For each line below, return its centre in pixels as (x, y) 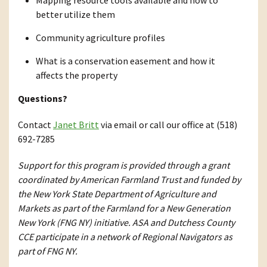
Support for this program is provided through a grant (124, 165)
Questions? (43, 99)
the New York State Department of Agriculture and (117, 194)
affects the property (77, 75)
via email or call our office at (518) (168, 125)
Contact (35, 125)
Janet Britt (76, 125)
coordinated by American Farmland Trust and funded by (129, 180)
